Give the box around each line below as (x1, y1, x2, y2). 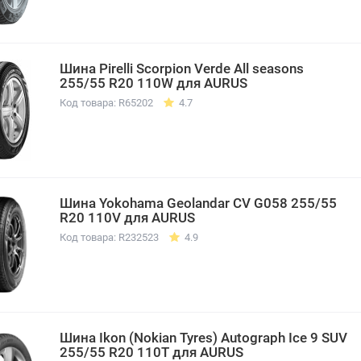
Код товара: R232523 (60, 230, 159, 243)
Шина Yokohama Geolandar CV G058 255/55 (60, 194, 337, 211)
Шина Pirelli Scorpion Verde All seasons (60, 60, 304, 77)
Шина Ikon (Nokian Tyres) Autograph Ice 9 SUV (60, 329, 347, 346)
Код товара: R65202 (60, 96, 153, 109)
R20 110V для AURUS (60, 209, 195, 226)
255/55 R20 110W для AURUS (60, 74, 247, 91)
